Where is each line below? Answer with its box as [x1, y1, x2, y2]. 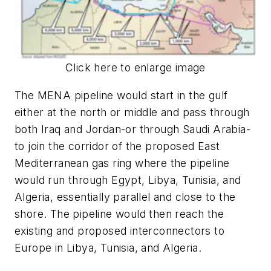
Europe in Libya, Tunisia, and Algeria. [15, 241, 202, 255]
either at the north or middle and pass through [15, 106, 250, 119]
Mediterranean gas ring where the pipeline [15, 157, 230, 170]
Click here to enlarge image [65, 61, 206, 74]
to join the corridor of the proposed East [15, 140, 220, 153]
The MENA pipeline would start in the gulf [15, 89, 228, 102]
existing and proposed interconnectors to [15, 224, 224, 238]
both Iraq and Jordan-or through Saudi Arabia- [15, 123, 250, 136]
